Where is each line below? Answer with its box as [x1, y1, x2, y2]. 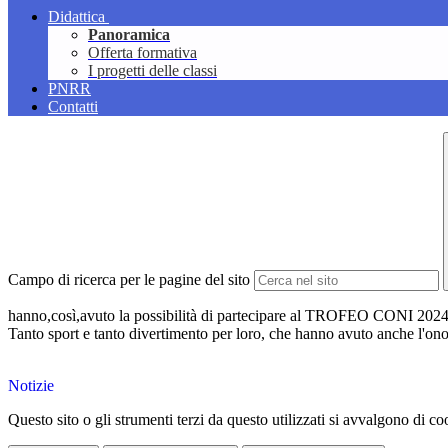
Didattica [48, 8, 105, 26]
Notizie [8, 377, 54, 395]
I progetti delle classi [88, 62, 217, 80]
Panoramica [88, 26, 170, 44]
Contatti [48, 98, 98, 116]
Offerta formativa [88, 44, 197, 62]
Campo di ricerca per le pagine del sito [8, 271, 250, 289]
